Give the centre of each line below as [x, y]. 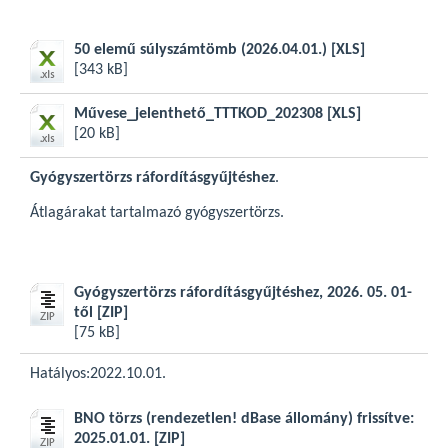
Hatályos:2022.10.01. [98, 374]
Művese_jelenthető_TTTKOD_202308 [200, 114]
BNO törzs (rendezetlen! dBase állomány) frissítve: [244, 419]
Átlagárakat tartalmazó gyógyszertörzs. [157, 213]
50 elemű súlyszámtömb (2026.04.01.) [202, 50]
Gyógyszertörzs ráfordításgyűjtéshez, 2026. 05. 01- [243, 293]
